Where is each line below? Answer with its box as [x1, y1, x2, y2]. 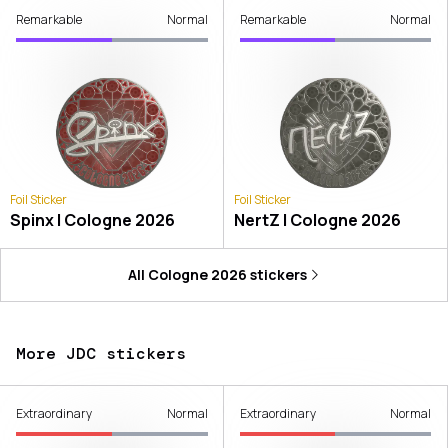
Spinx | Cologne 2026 [10, 208, 175, 231]
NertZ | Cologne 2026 [233, 208, 401, 231]
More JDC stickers [16, 342, 186, 364]
